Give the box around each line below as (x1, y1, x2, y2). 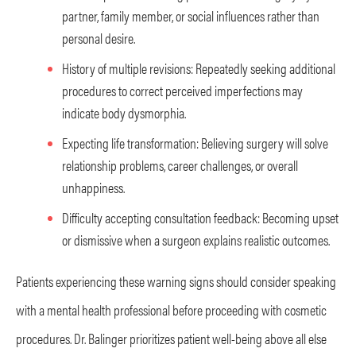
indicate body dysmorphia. (62, 102, 186, 122)
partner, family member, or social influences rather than (62, 5, 319, 25)
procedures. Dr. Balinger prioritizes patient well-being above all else (16, 327, 327, 348)
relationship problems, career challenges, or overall (62, 154, 298, 175)
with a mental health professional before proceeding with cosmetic (16, 299, 327, 319)
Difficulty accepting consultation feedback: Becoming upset (62, 207, 339, 227)
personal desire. (62, 27, 135, 48)
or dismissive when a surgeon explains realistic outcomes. (62, 229, 330, 250)
